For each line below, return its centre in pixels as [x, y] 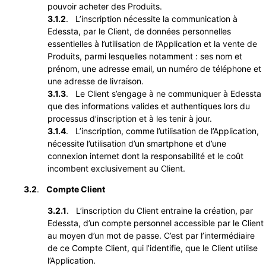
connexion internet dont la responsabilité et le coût [145, 156]
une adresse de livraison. [96, 81]
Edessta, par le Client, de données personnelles [139, 31]
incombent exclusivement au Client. [116, 168]
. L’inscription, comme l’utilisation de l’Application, [162, 131]
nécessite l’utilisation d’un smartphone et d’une [137, 143]
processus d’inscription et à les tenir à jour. [130, 118]
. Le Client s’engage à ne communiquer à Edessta [164, 93]
